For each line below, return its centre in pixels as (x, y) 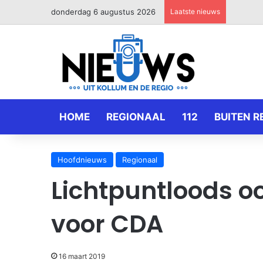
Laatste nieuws (195, 11)
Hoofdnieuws (82, 160)
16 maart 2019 (82, 256)
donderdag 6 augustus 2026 (103, 12)
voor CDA (107, 224)
